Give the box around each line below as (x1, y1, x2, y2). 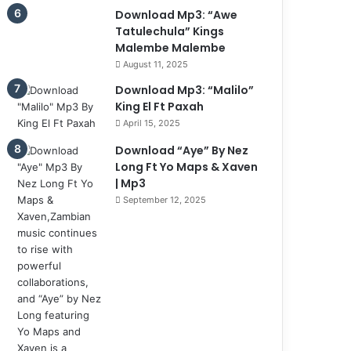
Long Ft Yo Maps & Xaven (115, 158, 259, 175)
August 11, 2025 (123, 58, 189, 70)
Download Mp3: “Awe (115, 6, 238, 23)
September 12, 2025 (123, 194, 207, 205)
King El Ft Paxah (115, 98, 204, 114)
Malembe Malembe (115, 39, 226, 56)
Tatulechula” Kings (115, 23, 225, 39)
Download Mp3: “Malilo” (115, 81, 255, 98)
